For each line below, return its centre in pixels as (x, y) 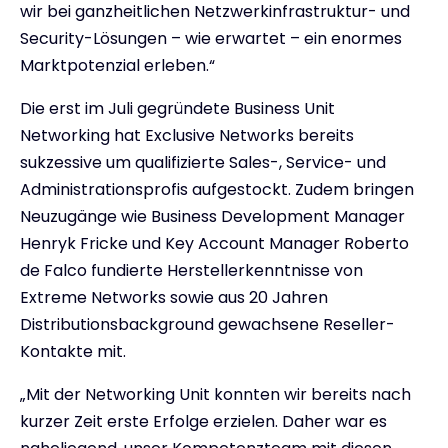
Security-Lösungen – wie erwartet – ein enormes (211, 38)
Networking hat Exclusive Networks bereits (187, 135)
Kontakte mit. (73, 351)
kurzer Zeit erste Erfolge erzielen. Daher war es (203, 421)
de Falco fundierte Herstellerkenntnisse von (191, 270)
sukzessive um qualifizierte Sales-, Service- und (203, 162)
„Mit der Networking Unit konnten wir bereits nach (215, 394)
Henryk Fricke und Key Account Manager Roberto (214, 243)
